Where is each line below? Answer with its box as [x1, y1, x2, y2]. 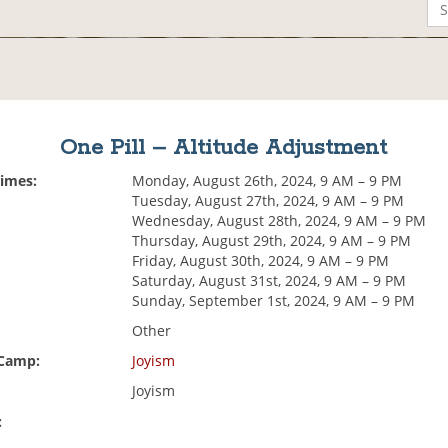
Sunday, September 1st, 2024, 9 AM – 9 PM [132, 291, 416, 311]
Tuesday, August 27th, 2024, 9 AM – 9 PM [132, 191, 405, 211]
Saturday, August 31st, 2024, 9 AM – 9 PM [132, 271, 407, 291]
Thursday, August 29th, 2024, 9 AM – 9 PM [132, 231, 412, 251]
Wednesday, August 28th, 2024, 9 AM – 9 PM [132, 211, 427, 231]
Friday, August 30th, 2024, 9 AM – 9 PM [132, 251, 390, 271]
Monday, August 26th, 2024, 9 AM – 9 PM [132, 171, 403, 191]
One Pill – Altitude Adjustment [60, 134, 388, 163]
